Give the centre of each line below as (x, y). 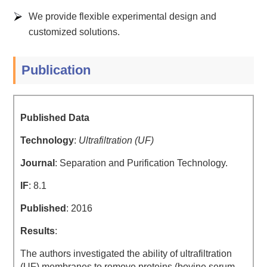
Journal (38, 163)
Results (38, 231)
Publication (56, 70)
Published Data (55, 118)
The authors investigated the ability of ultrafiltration (126, 254)
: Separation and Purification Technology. (142, 163)
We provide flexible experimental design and (123, 16)
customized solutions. (74, 32)
